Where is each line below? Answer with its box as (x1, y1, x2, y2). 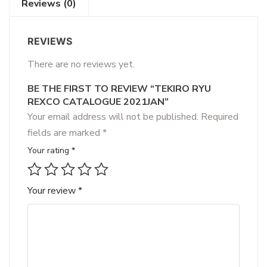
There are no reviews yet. (27, 58, 135, 71)
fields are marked (27, 126, 103, 139)
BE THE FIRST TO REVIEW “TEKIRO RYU (27, 82, 211, 95)
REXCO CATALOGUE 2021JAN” (27, 95, 169, 108)
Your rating (27, 145, 72, 156)
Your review (27, 184, 78, 197)
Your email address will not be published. (27, 110, 198, 123)
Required (201, 110, 238, 123)
